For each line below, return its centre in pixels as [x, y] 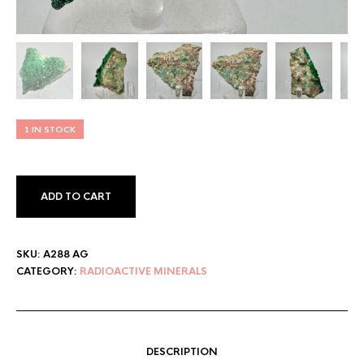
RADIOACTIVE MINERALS [143, 271]
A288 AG [66, 254]
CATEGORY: [48, 271]
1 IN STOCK [50, 129]
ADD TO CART [76, 196]
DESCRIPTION [182, 351]
